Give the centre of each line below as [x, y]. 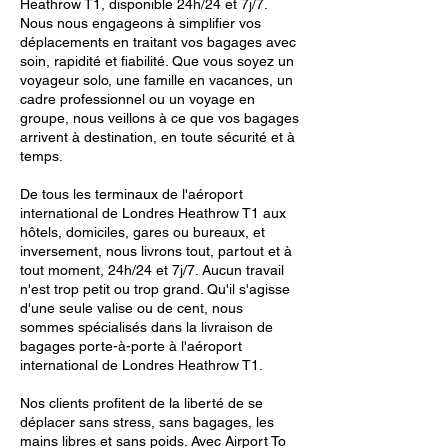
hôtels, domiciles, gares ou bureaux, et [142, 232]
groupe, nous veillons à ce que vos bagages [159, 118]
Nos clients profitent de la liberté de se [141, 403]
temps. [41, 156]
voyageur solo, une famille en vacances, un [156, 80]
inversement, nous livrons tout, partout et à [156, 251]
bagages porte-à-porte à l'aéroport [131, 346]
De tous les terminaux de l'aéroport [131, 194]
